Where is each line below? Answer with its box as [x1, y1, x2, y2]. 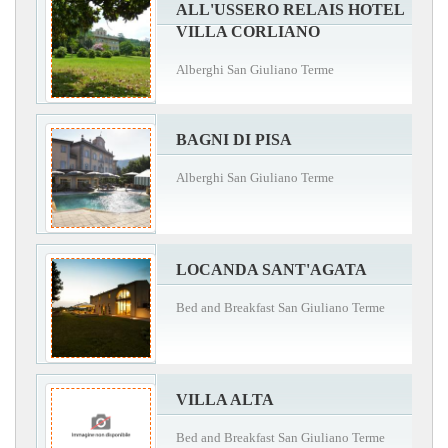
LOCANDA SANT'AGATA [176, 261, 367, 279]
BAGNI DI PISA [176, 131, 292, 149]
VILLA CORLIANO [176, 23, 320, 41]
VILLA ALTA [176, 391, 274, 409]
